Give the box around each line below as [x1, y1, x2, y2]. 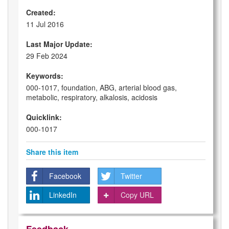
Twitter [121, 171, 142, 181]
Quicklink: [26, 112, 62, 123]
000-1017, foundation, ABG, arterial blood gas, [26, 82, 177, 93]
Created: [26, 7, 56, 18]
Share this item [26, 147, 78, 157]
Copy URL [121, 190, 154, 200]
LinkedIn [49, 190, 77, 200]
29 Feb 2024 [26, 51, 67, 61]
